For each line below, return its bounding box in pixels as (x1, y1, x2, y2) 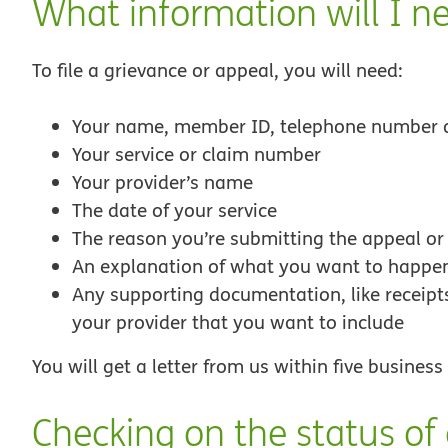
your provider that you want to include (72, 309, 404, 336)
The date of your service (72, 197, 277, 224)
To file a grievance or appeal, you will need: (32, 56, 403, 83)
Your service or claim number (72, 141, 321, 168)
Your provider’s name (72, 169, 253, 196)
